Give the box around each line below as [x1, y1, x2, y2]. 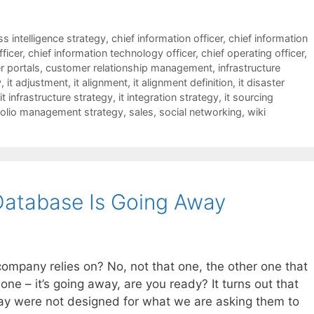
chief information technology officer [28, 46, 196, 59]
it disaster [238, 76, 285, 88]
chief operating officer [201, 46, 304, 59]
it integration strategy [118, 90, 219, 103]
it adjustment [7, 76, 68, 88]
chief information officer [111, 32, 223, 44]
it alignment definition [133, 76, 233, 88]
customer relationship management [46, 61, 212, 74]
